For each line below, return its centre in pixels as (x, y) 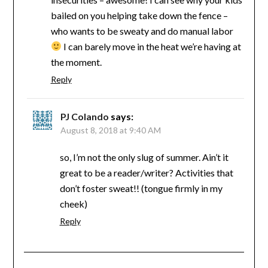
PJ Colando (84, 116)
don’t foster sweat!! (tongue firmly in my (141, 188)
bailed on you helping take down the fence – (139, 15)
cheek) (73, 203)
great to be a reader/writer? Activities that (146, 172)
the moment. (76, 62)
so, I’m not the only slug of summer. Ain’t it (144, 157)
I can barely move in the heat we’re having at (151, 46)
